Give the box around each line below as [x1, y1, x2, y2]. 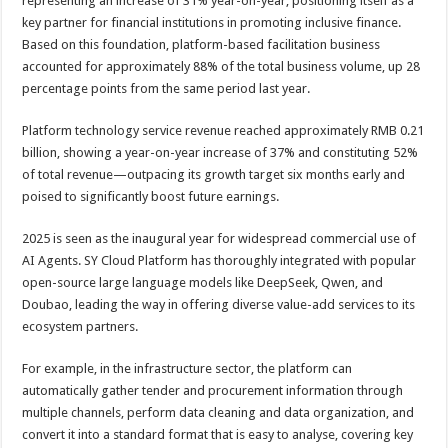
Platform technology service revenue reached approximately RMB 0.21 [22, 123, 425, 138]
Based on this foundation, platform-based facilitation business [22, 37, 381, 52]
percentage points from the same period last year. [22, 81, 311, 96]
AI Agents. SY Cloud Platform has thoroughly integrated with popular [22, 253, 417, 268]
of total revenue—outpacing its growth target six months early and [22, 167, 406, 182]
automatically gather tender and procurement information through [22, 383, 404, 398]
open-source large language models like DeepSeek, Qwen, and [22, 275, 384, 290]
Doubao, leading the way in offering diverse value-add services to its [22, 297, 416, 312]
